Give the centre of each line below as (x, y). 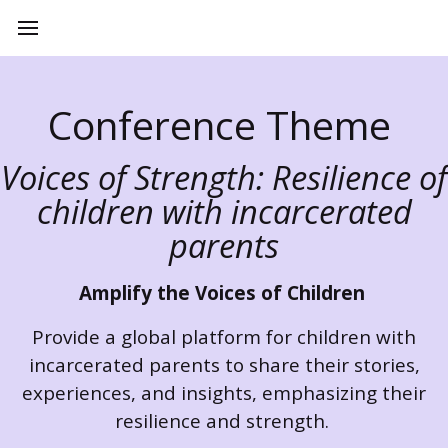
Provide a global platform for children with (224, 337)
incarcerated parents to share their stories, (224, 365)
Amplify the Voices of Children (221, 293)
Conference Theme (224, 124)
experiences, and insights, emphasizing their (224, 393)
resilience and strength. (224, 421)
